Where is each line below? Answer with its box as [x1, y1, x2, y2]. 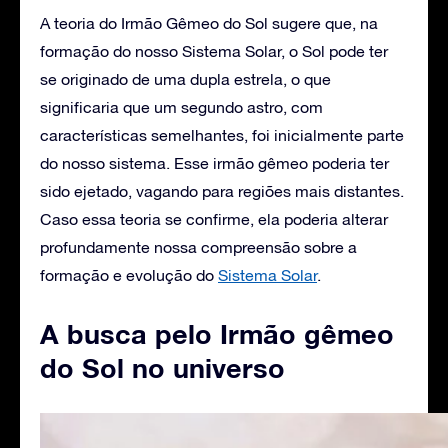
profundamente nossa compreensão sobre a [40, 237, 357, 256]
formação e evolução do [40, 265, 218, 284]
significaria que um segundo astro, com [40, 97, 323, 116]
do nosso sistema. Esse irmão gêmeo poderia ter [40, 153, 389, 172]
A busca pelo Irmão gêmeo [40, 317, 394, 350]
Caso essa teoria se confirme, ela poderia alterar [40, 209, 388, 228]
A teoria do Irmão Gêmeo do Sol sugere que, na [40, 13, 378, 32]
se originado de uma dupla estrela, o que [40, 69, 331, 88]
